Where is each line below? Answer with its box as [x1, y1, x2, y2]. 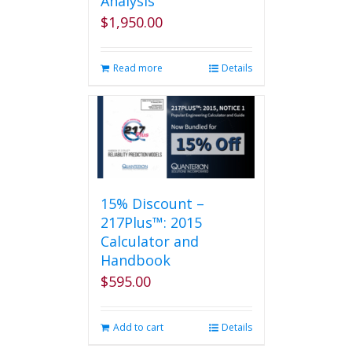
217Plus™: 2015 [100, 213, 202, 232]
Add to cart [112, 321, 163, 334]
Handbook [100, 251, 170, 269]
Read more [112, 61, 163, 75]
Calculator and [100, 232, 199, 251]
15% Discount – [100, 194, 204, 213]
